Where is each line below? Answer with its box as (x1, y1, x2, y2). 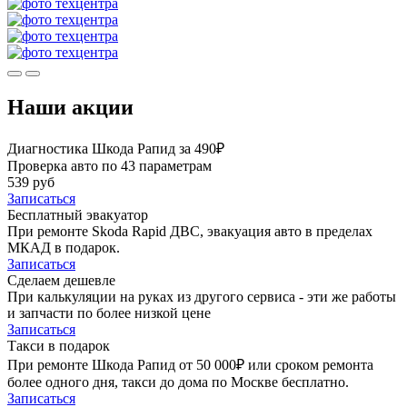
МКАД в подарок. (7, 239, 120, 255)
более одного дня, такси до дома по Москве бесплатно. (7, 373, 349, 390)
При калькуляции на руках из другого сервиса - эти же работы (7, 288, 396, 304)
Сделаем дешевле (7, 272, 115, 288)
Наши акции (7, 94, 134, 119)
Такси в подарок (7, 337, 110, 353)
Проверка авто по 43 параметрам (7, 157, 212, 174)
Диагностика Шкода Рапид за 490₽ (7, 140, 224, 156)
